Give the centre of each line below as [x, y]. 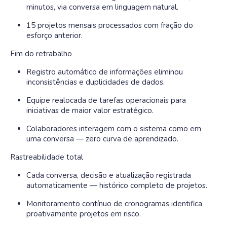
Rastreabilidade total [47, 157]
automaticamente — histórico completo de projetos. [117, 185]
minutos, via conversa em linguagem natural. [102, 7]
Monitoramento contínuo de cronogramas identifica [114, 204]
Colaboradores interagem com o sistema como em [114, 129]
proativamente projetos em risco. [84, 214]
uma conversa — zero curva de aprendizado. [102, 139]
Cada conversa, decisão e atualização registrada [109, 175]
